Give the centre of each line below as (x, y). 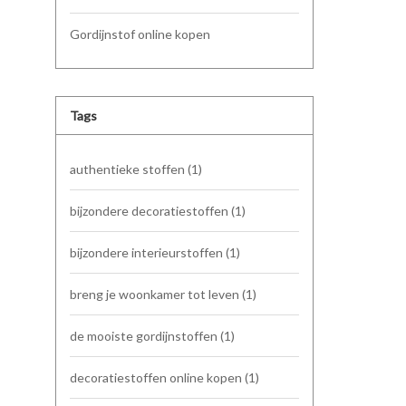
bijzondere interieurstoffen (148, 252)
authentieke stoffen (129, 169)
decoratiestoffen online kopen (157, 377)
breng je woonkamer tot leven (156, 294)
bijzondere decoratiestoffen (150, 211)
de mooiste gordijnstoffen (145, 336)
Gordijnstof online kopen (140, 34)
